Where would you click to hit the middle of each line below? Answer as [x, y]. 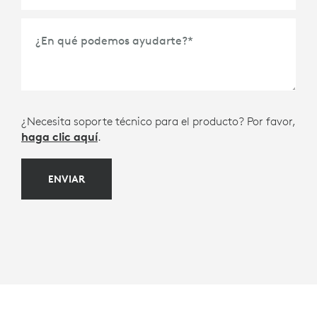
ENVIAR [67, 179]
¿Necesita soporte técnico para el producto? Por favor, [158, 121]
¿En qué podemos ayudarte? [111, 41]
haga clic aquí [59, 136]
